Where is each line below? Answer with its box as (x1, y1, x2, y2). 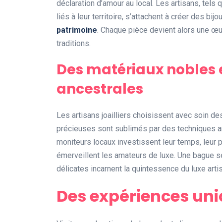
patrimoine (56, 25, 97, 35)
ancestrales (56, 79, 143, 99)
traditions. (56, 39, 91, 49)
